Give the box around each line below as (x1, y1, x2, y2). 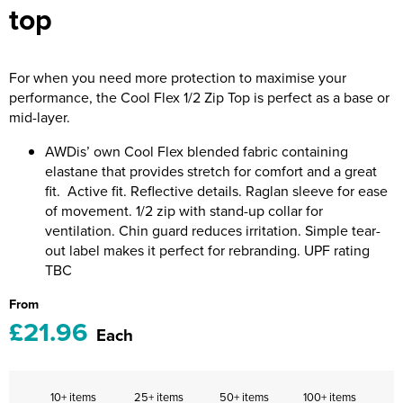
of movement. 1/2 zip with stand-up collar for (45, 201, 323, 220)
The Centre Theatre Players (18, 78, 196, 99)
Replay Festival (18, 233, 116, 254)
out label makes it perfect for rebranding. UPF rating (45, 240, 370, 260)
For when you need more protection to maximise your (9, 67, 346, 87)
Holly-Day (18, 156, 81, 176)
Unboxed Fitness (18, 40, 127, 60)
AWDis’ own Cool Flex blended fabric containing (45, 141, 348, 161)
